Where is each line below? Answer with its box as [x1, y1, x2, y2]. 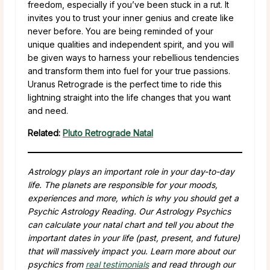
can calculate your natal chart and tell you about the [28, 219, 233, 230]
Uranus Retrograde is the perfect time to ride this [28, 78, 222, 89]
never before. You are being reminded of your [28, 25, 213, 36]
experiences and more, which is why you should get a [28, 192, 239, 203]
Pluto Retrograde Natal [63, 127, 153, 138]
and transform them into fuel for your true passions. [28, 65, 230, 76]
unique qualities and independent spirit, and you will [28, 39, 234, 49]
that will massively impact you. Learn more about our [28, 245, 235, 256]
